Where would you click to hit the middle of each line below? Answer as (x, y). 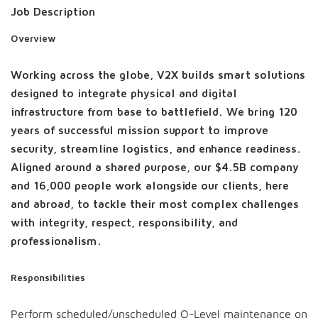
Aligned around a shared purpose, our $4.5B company (155, 168)
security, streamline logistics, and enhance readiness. (156, 149)
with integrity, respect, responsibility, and (124, 223)
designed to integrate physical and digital (124, 94)
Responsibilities (48, 278)
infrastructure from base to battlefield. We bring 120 (154, 112)
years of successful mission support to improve (139, 131)
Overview (33, 39)
